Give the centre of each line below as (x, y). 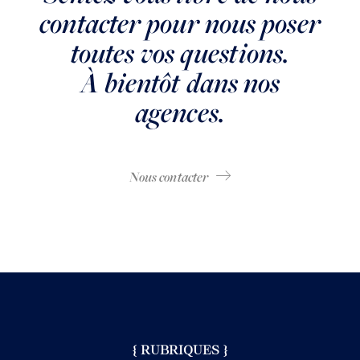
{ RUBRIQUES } (180, 350)
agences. (180, 113)
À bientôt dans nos (180, 83)
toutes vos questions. (180, 53)
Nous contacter (169, 177)
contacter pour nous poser (180, 24)
